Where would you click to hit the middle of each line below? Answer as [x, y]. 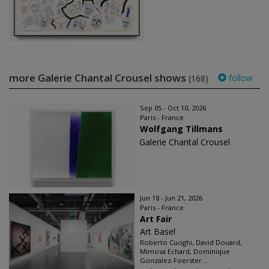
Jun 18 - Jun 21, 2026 [171, 198]
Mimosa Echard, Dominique [185, 252]
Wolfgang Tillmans [181, 129]
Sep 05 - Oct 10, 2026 [173, 108]
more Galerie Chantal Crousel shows [99, 78]
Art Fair [156, 219]
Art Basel [158, 232]
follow [240, 78]
